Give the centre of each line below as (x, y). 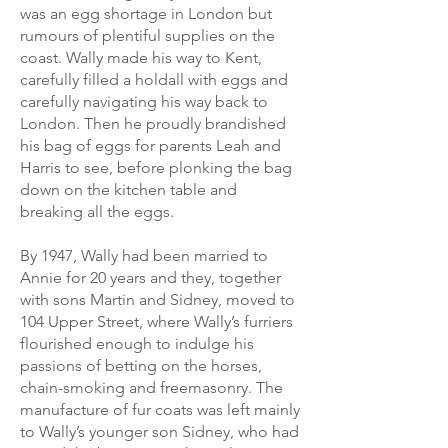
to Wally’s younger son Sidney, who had (159, 431)
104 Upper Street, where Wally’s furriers (156, 321)
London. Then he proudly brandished (153, 123)
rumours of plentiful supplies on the (147, 35)
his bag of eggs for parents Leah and (150, 145)
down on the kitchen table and (128, 189)
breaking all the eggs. (97, 211)
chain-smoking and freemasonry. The (151, 387)
